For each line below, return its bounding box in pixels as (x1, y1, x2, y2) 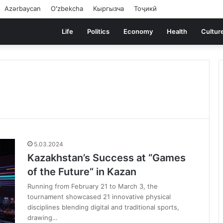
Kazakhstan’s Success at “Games (27, 152, 186, 164)
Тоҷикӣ (134, 4, 157, 12)
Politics (87, 27, 110, 35)
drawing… (27, 214, 58, 222)
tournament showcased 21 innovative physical (27, 193, 171, 201)
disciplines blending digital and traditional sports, (27, 203, 179, 211)
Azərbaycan (4, 4, 41, 12)
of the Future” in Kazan (27, 166, 136, 178)
